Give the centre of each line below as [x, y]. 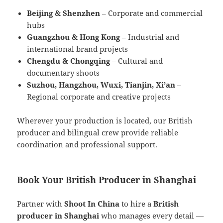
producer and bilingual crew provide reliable [98, 133]
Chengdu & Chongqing [69, 61]
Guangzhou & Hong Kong [74, 37]
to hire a [137, 204]
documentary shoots [63, 73]
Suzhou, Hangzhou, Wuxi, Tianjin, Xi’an [101, 85]
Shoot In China [92, 204]
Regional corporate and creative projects [99, 97]
